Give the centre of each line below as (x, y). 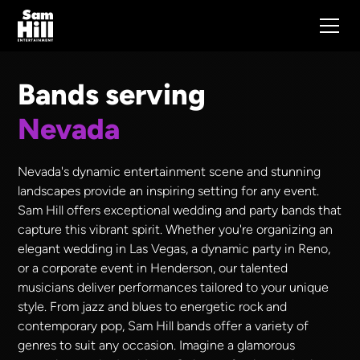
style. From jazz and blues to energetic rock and (153, 307)
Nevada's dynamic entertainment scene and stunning (170, 172)
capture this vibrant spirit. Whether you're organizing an (176, 229)
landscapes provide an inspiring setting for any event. (169, 191)
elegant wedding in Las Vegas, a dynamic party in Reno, (174, 249)
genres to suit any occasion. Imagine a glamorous (157, 345)
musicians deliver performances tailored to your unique (174, 287)
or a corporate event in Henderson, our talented (153, 268)
